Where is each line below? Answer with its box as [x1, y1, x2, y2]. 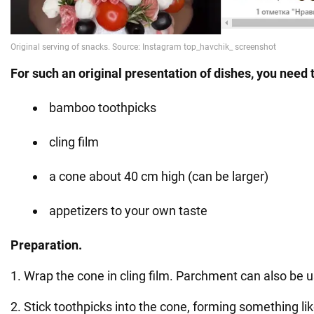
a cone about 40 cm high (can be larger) [49, 169, 268, 184]
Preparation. [11, 238, 82, 253]
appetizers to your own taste [49, 203, 207, 219]
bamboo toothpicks [49, 100, 156, 116]
